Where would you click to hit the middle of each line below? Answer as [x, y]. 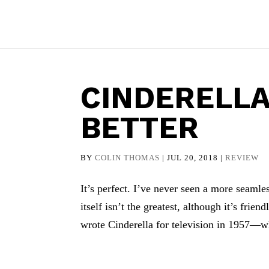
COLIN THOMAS [128, 158]
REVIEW [242, 158]
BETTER [140, 128]
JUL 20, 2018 [193, 158]
